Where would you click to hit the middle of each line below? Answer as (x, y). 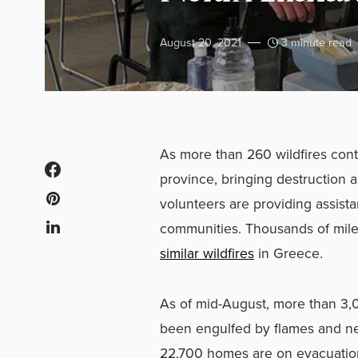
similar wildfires (207, 253)
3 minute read (316, 42)
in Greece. (290, 253)
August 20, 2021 (201, 42)
